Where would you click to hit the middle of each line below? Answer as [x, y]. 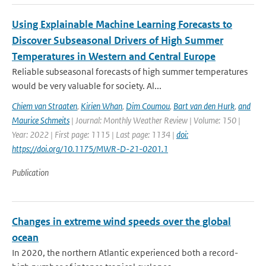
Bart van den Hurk [204, 106]
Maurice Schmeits [41, 120]
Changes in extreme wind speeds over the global [121, 221]
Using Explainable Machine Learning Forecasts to [122, 24]
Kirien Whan [102, 106]
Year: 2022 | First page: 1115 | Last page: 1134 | [94, 134]
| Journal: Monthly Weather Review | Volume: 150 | [155, 120]
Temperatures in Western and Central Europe [114, 56]
